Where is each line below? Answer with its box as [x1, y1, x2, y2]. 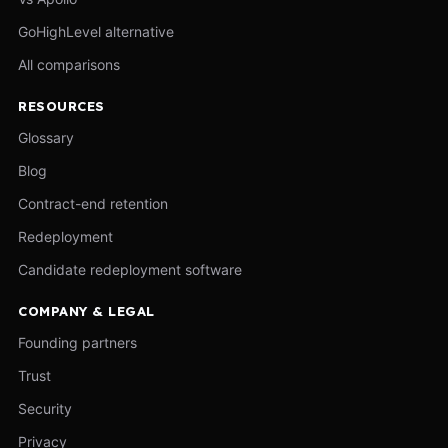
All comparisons [18, 55, 120, 73]
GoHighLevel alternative [18, 22, 174, 40]
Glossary [18, 128, 74, 146]
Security [18, 399, 72, 417]
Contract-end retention [18, 194, 168, 212]
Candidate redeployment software [18, 260, 242, 278]
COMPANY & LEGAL [18, 302, 155, 319]
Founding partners [18, 333, 137, 351]
